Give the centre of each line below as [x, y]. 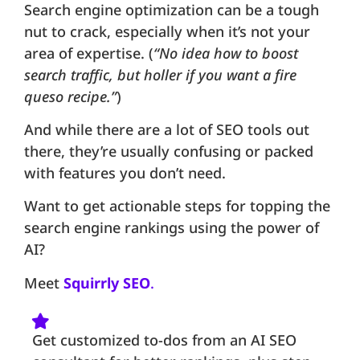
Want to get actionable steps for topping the [177, 206]
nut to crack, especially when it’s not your [167, 31]
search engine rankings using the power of [172, 228]
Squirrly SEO [107, 282]
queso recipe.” [70, 96]
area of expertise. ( [89, 53]
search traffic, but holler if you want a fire [160, 74]
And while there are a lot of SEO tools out [167, 129]
